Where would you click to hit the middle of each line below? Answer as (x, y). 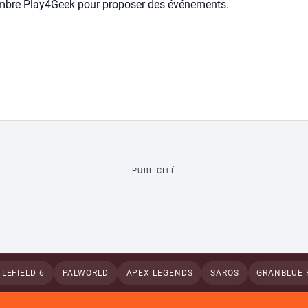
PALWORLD (85, 273)
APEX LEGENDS (159, 273)
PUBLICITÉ (154, 170)
